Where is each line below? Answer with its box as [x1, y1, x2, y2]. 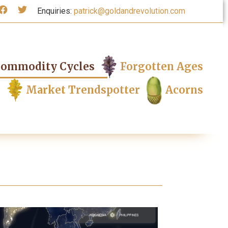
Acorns [165, 83, 203, 97]
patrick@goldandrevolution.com [74, 6, 186, 16]
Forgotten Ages [120, 60, 203, 73]
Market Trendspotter [25, 83, 140, 97]
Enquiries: [37, 6, 74, 16]
